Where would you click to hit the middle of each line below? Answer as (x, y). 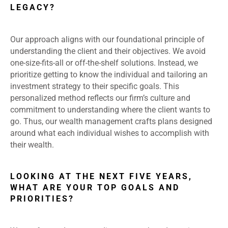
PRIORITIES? (44, 199)
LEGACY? (33, 8)
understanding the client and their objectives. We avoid (108, 51)
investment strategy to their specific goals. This (95, 87)
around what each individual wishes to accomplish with (110, 133)
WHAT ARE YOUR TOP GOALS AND (95, 188)
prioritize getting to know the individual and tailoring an (109, 75)
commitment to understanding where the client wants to (110, 110)
